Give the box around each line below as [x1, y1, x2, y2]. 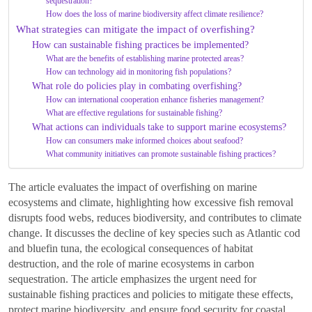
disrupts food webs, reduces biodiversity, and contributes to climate [8, 212, 302, 224]
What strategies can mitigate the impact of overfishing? [16, 23, 255, 36]
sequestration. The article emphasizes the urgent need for [8, 273, 256, 286]
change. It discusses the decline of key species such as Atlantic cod [8, 227, 300, 240]
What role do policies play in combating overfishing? [31, 81, 242, 92]
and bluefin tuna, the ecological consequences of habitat [8, 242, 253, 255]
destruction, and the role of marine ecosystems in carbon [8, 258, 254, 270]
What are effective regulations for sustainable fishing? [46, 108, 223, 118]
